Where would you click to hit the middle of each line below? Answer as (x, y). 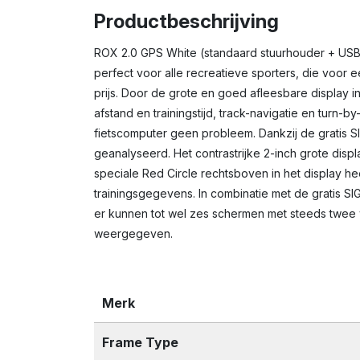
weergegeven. (133, 233)
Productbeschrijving (186, 21)
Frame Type (140, 342)
